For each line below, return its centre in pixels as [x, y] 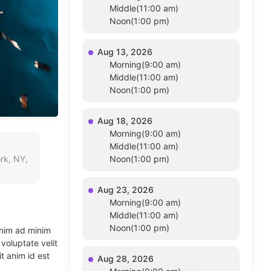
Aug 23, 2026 [126, 190]
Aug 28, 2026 [126, 259]
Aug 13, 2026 [125, 52]
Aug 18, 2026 [125, 121]
